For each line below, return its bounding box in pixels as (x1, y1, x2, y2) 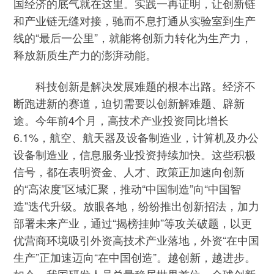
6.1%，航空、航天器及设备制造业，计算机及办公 (13, 128, 259, 145)
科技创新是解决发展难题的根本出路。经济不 (13, 77, 256, 94)
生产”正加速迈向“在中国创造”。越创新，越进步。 (13, 248, 256, 265)
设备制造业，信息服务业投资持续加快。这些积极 (13, 146, 256, 162)
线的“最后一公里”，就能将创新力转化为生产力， (13, 29, 253, 46)
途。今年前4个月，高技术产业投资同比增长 (13, 111, 229, 128)
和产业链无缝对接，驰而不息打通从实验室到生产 (13, 12, 256, 29)
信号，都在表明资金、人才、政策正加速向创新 (13, 163, 245, 179)
